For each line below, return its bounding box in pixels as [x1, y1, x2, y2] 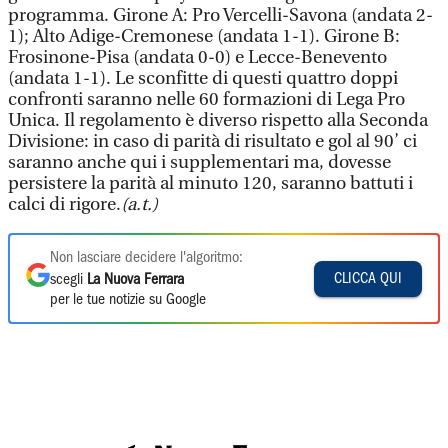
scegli [50, 273, 87, 287]
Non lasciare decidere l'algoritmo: [50, 251, 243, 265]
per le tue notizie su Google [50, 293, 206, 307]
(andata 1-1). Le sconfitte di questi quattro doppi [8, 68, 398, 89]
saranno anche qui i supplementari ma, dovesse [8, 152, 391, 173]
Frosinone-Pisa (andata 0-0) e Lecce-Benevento [8, 47, 387, 68]
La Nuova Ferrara [87, 273, 184, 287]
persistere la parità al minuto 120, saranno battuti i [8, 173, 413, 194]
